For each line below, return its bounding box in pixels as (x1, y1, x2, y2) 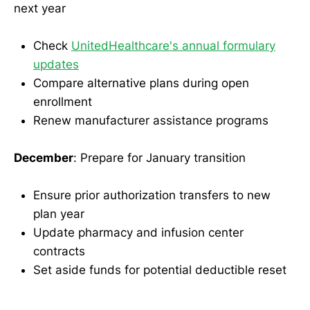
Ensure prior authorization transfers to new (33, 188, 271, 203)
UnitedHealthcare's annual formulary (71, 39, 275, 53)
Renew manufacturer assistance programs (33, 113, 268, 128)
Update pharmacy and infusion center (33, 226, 244, 240)
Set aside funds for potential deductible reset (33, 263, 286, 277)
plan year (33, 207, 84, 221)
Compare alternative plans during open (33, 76, 249, 91)
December (14, 151, 73, 165)
